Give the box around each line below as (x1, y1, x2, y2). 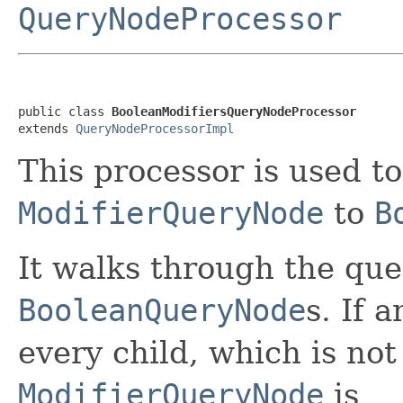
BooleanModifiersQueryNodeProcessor (112, 103, 356, 119)
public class (18, 103, 112, 119)
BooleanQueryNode (18, 291, 306, 328)
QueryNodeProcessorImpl (76, 121, 234, 136)
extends (18, 121, 76, 136)
